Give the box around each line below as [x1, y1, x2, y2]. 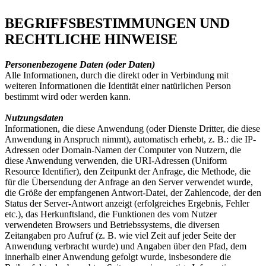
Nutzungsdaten [5, 113, 64, 123]
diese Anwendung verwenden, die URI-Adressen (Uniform [5, 156, 227, 166]
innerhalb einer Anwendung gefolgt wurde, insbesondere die [5, 252, 231, 262]
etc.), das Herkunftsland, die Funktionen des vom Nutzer [5, 209, 217, 220]
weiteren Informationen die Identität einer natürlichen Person [5, 81, 231, 91]
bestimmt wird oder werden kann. [5, 91, 131, 102]
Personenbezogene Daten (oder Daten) [5, 59, 155, 70]
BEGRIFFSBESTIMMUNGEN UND [5, 15, 230, 31]
